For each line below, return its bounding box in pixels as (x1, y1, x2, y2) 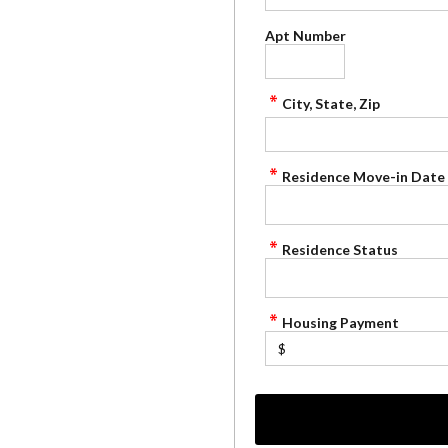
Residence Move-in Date (282, 168, 445, 185)
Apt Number (265, 27, 346, 44)
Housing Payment (282, 314, 399, 331)
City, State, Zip (282, 95, 380, 112)
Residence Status (282, 241, 398, 258)
